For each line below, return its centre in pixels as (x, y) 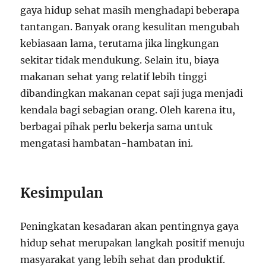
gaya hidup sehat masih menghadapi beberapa (130, 10)
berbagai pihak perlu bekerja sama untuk (117, 126)
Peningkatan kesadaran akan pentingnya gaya (130, 226)
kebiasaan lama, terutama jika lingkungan (120, 43)
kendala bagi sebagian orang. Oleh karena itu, (128, 110)
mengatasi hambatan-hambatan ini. (107, 143)
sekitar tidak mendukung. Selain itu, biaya (120, 60)
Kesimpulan (62, 192)
